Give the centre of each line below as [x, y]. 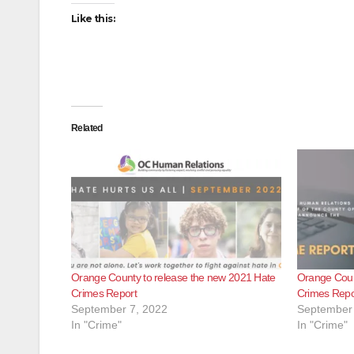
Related [87, 128]
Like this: [93, 19]
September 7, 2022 [119, 309]
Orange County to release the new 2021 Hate [173, 277]
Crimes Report [104, 293]
